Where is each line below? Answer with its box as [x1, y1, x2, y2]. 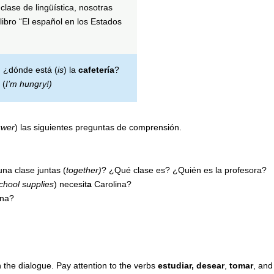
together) [65, 165, 102, 175]
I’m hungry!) [5, 78, 52, 89]
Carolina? [91, 179, 131, 189]
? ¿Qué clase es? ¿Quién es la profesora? [101, 165, 267, 175]
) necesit [53, 179, 87, 189]
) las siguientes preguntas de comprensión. [14, 122, 182, 133]
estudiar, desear [157, 260, 224, 270]
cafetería [78, 64, 114, 75]
